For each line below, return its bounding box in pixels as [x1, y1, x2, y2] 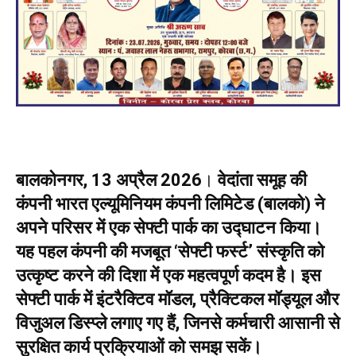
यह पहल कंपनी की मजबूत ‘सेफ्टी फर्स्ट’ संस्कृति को [16, 242, 324, 262]
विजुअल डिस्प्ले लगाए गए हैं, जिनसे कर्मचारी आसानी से [16, 313, 340, 334]
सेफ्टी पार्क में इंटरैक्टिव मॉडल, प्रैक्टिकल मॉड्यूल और [16, 289, 339, 310]
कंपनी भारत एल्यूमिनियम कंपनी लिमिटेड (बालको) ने [16, 194, 325, 215]
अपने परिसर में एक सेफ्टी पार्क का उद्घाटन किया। [16, 218, 322, 238]
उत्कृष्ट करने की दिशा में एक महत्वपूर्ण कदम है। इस [16, 265, 321, 286]
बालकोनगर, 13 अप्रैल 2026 [16, 170, 202, 191]
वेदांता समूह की [218, 170, 307, 191]
